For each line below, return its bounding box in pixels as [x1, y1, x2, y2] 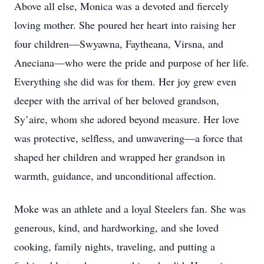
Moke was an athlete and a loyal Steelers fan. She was [14, 202, 246, 216]
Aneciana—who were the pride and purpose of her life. [14, 55, 249, 70]
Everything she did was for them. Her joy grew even [14, 74, 236, 88]
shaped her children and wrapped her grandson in [14, 150, 225, 164]
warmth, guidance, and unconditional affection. [14, 169, 216, 183]
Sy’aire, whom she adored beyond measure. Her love [14, 112, 239, 126]
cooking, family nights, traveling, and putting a [14, 239, 215, 253]
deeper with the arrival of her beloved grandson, [14, 93, 219, 107]
